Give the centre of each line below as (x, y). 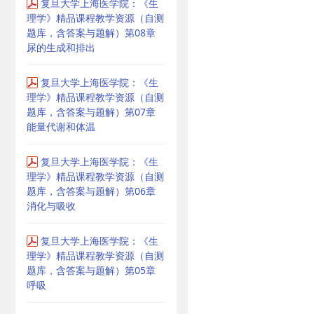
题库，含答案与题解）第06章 (91, 191)
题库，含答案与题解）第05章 (91, 270)
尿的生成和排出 (61, 47)
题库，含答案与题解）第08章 (91, 33)
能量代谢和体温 (61, 127)
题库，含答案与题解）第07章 (91, 112)
